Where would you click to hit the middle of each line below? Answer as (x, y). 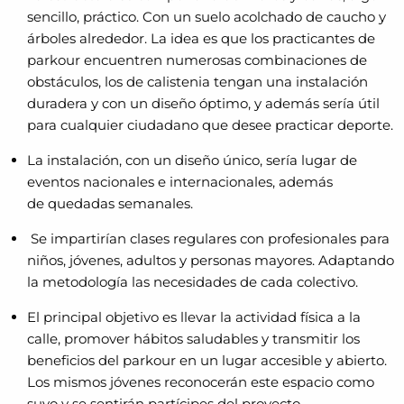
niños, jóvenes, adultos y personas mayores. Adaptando (211, 260)
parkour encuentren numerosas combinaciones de (197, 60)
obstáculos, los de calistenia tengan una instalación (197, 82)
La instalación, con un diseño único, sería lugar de (192, 160)
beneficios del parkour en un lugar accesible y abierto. (207, 360)
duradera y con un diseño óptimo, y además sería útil (203, 103)
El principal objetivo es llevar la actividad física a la (194, 317)
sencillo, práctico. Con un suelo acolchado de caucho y (207, 17)
